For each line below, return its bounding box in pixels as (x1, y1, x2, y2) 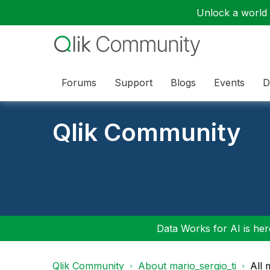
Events (214, 76, 245, 89)
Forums (61, 76, 96, 89)
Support (115, 76, 152, 89)
